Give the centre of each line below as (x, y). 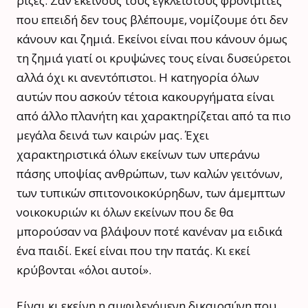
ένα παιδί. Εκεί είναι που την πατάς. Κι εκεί (133, 250)
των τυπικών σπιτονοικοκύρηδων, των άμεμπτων (151, 192)
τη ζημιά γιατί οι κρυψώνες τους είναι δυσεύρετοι (154, 58)
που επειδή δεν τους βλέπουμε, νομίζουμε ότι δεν (152, 19)
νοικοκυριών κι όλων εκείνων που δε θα (125, 212)
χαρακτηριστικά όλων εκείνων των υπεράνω (138, 154)
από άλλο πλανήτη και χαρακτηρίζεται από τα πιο (154, 115)
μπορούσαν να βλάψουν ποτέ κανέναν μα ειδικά (150, 231)
